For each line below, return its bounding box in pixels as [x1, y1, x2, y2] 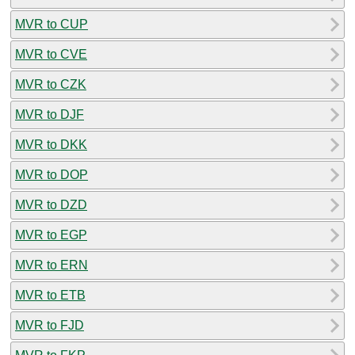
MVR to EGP [15, 227, 87, 242]
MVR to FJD [15, 318, 84, 332]
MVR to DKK [15, 137, 87, 151]
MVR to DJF [15, 107, 84, 121]
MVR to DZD [15, 197, 87, 212]
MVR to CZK [15, 77, 86, 91]
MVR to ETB [15, 288, 86, 302]
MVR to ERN [15, 258, 88, 272]
